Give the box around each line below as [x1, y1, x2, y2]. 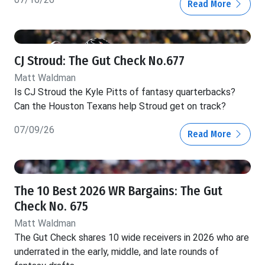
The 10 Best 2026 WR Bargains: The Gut [14, 183, 222, 199]
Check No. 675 [14, 199, 88, 215]
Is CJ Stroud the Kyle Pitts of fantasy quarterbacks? [14, 86, 235, 98]
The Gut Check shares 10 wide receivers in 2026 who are [14, 232, 249, 244]
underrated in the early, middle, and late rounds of [14, 246, 219, 258]
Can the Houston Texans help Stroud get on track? [14, 101, 226, 112]
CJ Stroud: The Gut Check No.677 [14, 53, 185, 69]
